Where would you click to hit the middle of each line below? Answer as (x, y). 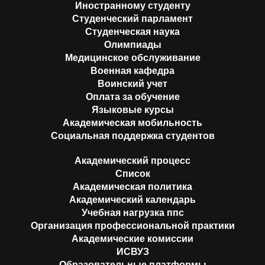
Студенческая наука (132, 31)
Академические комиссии (132, 238)
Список (132, 173)
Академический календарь (132, 199)
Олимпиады (132, 44)
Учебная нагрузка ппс (132, 212)
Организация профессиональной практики (132, 225)
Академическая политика (132, 186)
